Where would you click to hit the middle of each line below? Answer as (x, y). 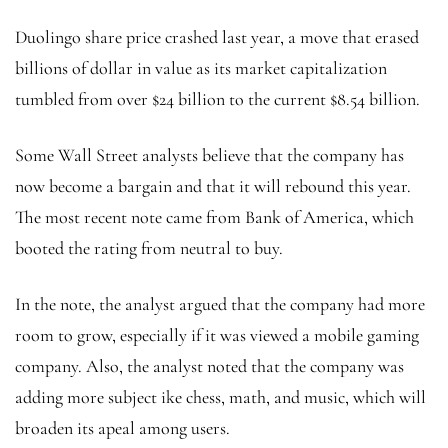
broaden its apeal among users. (124, 428)
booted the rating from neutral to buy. (149, 248)
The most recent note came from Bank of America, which (214, 217)
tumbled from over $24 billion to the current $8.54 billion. (219, 99)
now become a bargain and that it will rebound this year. (213, 186)
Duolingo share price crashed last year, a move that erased (217, 37)
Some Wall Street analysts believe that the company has (209, 155)
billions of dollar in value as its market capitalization (201, 68)
